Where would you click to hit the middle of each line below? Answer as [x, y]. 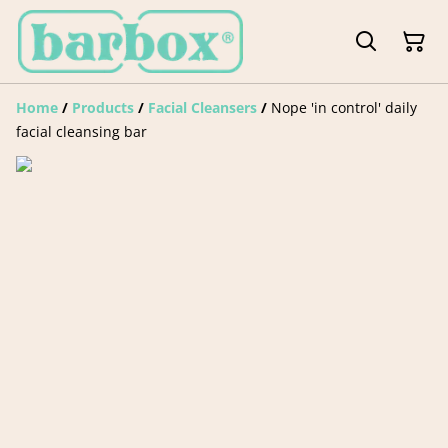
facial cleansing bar [81, 132]
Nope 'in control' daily [344, 108]
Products [103, 108]
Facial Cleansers [202, 108]
